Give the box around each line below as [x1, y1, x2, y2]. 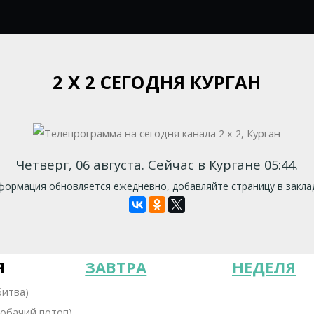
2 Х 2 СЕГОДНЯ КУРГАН [53, 69, 261, 95]
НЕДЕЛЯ [231, 257, 296, 278]
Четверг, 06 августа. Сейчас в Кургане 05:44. [15, 155, 298, 173]
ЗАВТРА [85, 257, 147, 278]
